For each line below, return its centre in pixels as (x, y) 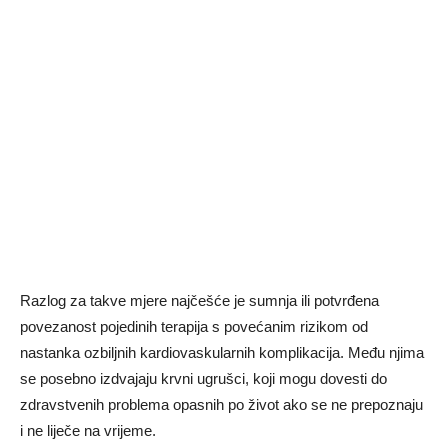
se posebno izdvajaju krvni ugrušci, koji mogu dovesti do (203, 378)
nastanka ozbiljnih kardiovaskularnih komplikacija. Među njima (222, 352)
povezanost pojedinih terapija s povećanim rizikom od (194, 326)
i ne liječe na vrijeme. (88, 430)
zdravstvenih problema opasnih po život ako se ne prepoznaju (221, 404)
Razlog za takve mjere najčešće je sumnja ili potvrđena (199, 300)
